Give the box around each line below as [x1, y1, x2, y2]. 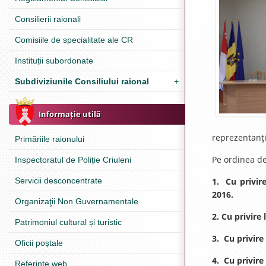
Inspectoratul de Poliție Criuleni [15, 155, 131, 164]
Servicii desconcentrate [15, 176, 102, 185]
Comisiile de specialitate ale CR [15, 35, 133, 45]
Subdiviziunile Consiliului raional [15, 77, 149, 86]
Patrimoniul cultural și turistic [15, 217, 122, 227]
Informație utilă [39, 109, 101, 119]
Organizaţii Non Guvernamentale [15, 197, 138, 206]
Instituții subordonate [15, 56, 93, 65]
